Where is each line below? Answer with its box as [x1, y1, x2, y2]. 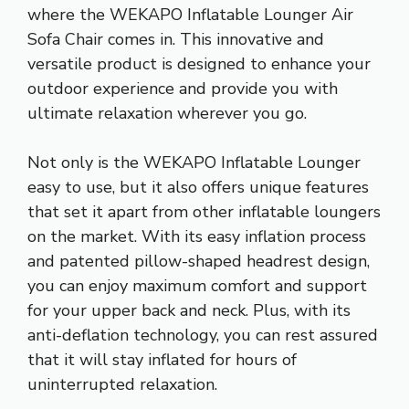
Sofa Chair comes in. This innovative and [27, 28, 324, 51]
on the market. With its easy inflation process [27, 225, 366, 248]
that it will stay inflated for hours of [27, 349, 297, 372]
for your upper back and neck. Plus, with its [27, 299, 351, 322]
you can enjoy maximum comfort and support [27, 275, 367, 298]
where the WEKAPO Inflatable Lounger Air [27, 4, 353, 26]
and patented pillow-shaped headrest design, [27, 250, 370, 273]
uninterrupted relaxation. [27, 373, 217, 396]
